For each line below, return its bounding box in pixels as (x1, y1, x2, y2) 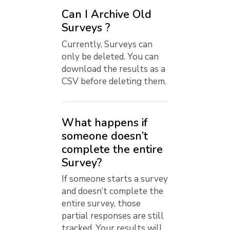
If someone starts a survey (62, 173, 168, 185)
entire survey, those (62, 198, 141, 210)
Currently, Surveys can (62, 38, 152, 50)
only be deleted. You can (62, 50, 159, 63)
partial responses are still (62, 210, 164, 222)
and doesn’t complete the (62, 185, 163, 198)
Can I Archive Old (62, 7, 151, 23)
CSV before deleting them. (62, 75, 168, 87)
